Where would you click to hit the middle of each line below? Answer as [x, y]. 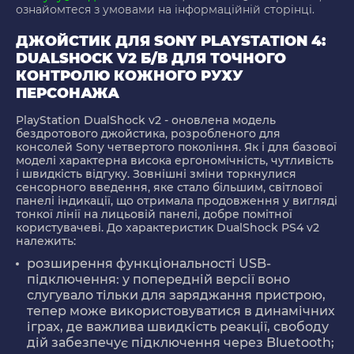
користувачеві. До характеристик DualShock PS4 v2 [168, 228]
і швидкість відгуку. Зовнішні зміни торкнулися [156, 174]
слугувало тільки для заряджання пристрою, [176, 296]
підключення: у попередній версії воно [158, 280]
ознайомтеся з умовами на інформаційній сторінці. [165, 10]
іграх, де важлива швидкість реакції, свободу [178, 327]
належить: [46, 241]
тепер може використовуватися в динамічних [181, 311]
